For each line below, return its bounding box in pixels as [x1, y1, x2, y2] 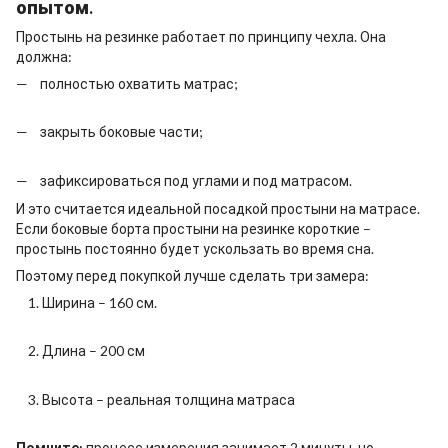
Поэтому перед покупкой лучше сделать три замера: [16, 267, 369, 284]
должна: [16, 47, 72, 65]
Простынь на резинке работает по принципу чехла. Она [16, 27, 386, 45]
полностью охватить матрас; [40, 74, 238, 92]
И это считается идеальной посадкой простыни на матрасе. [16, 200, 420, 217]
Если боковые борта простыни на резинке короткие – [16, 220, 371, 237]
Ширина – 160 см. [42, 294, 157, 311]
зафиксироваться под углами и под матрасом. [40, 171, 352, 189]
